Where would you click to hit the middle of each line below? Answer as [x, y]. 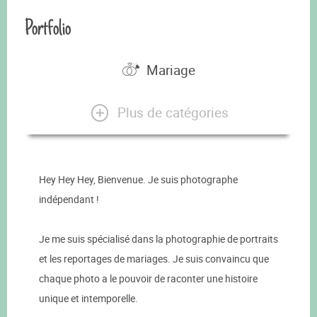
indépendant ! [69, 200]
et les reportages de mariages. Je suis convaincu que [154, 259]
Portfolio [48, 28]
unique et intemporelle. [88, 299]
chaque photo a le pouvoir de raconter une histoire [148, 279]
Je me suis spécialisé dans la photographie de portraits [158, 239]
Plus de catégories [173, 112]
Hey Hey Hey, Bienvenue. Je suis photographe [138, 180]
